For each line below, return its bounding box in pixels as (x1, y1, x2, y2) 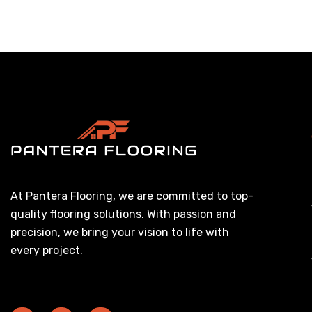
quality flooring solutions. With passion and (10, 207, 236, 221)
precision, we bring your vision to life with (10, 225, 229, 239)
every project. (10, 243, 83, 257)
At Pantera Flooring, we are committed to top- (10, 189, 253, 203)
